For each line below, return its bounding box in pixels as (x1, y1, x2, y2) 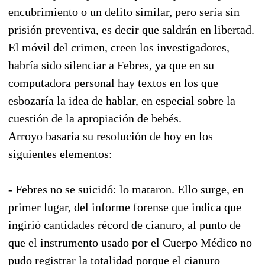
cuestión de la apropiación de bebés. (8, 111, 182, 125)
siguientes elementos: (8, 147, 112, 160)
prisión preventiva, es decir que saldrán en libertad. (8, 22, 254, 36)
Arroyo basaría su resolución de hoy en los (8, 129, 213, 143)
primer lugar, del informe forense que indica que (8, 200, 241, 214)
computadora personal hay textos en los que (8, 76, 218, 89)
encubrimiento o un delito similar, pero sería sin (8, 5, 240, 18)
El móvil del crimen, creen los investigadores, (8, 40, 230, 54)
